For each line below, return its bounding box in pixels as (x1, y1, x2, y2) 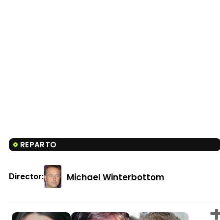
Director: (9, 171, 44, 182)
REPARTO (20, 139, 57, 150)
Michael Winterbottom (67, 171, 165, 183)
